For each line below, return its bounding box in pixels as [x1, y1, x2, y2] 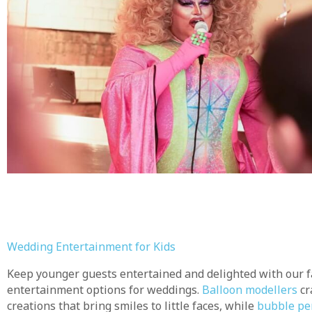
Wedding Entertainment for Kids [7, 239, 175, 255]
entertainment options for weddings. [7, 282, 202, 298]
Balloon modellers [202, 282, 297, 298]
